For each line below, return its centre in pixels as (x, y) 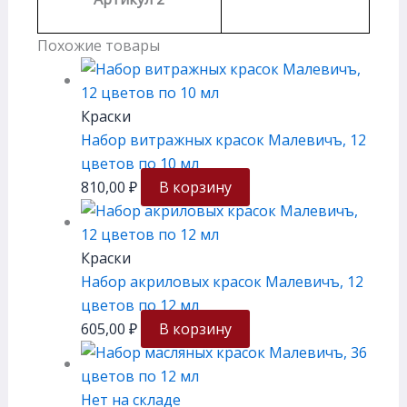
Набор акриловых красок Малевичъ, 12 (222, 282)
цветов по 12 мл (139, 306)
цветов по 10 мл (139, 164)
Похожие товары (98, 46)
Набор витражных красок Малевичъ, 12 (223, 140)
